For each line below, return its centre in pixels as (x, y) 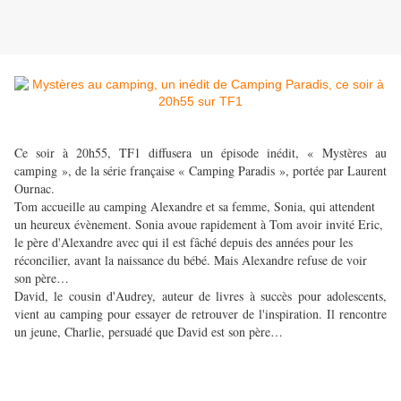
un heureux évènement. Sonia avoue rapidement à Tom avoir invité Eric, (199, 225)
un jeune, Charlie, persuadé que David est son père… (149, 332)
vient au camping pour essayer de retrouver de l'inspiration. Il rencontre (200, 314)
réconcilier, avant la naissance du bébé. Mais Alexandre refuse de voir (191, 260)
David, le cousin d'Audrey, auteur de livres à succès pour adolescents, (200, 296)
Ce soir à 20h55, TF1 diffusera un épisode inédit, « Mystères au (200, 153)
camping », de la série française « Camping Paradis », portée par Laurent (200, 171)
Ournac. (34, 189)
